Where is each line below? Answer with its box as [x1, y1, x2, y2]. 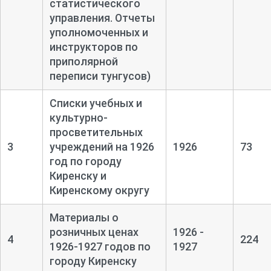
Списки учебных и [49, 96, 142, 109]
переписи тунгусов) [49, 69, 151, 82]
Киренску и [49, 169, 106, 182]
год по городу [49, 154, 122, 168]
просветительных [49, 125, 143, 139]
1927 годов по [77, 240, 151, 253]
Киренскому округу [49, 183, 149, 197]
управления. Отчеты [49, 11, 155, 24]
